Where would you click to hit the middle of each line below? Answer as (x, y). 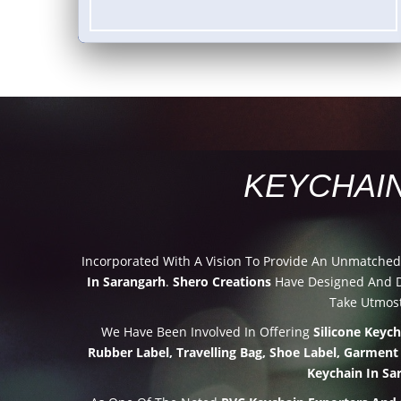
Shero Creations (222, 281)
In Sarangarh (126, 281)
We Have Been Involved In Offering (207, 331)
